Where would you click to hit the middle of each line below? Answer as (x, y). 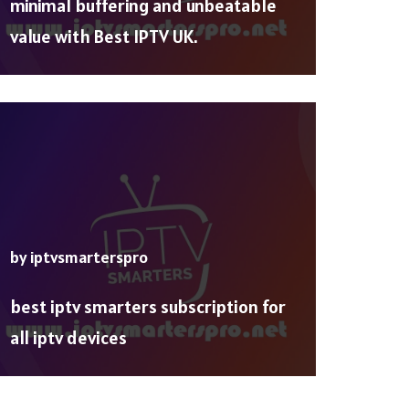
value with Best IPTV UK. (104, 37)
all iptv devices (68, 338)
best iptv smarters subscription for (148, 307)
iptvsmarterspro (89, 257)
